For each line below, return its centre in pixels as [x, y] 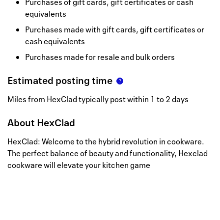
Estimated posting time [60, 81]
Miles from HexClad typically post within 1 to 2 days [98, 99]
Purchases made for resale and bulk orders [100, 57]
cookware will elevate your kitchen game [79, 165]
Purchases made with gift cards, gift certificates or [115, 30]
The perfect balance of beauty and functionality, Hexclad [108, 153]
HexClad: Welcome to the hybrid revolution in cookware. [106, 142]
